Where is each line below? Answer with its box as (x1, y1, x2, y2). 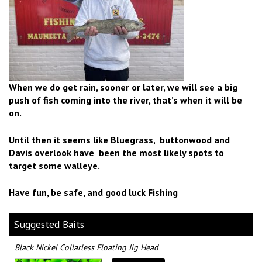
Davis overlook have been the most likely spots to (9, 146, 224, 158)
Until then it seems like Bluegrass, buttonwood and (9, 133, 230, 146)
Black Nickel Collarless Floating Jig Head (15, 242, 158, 253)
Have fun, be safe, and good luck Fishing (9, 186, 178, 198)
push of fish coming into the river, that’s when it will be (9, 94, 242, 106)
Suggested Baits (13, 218, 84, 232)
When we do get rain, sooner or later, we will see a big (9, 81, 237, 93)
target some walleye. (9, 159, 100, 171)
